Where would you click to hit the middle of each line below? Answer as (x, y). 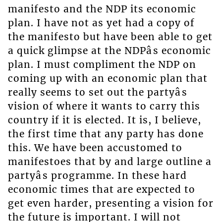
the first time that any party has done (106, 134)
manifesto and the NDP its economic (102, 9)
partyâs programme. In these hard (97, 176)
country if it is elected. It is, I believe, (104, 120)
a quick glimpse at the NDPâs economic (109, 51)
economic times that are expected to (101, 190)
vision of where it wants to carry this (104, 106)
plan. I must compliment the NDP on (102, 65)
